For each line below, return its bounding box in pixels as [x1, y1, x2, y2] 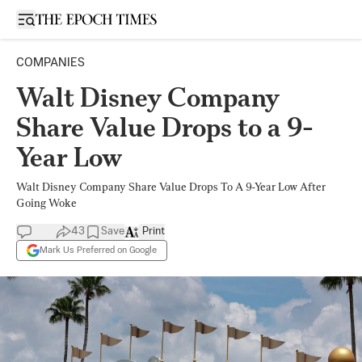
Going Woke [16, 196, 77, 209]
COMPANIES [16, 57, 85, 69]
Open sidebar [25, 12, 95, 24]
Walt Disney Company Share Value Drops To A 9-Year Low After [16, 180, 326, 193]
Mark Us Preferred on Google [40, 245, 157, 255]
